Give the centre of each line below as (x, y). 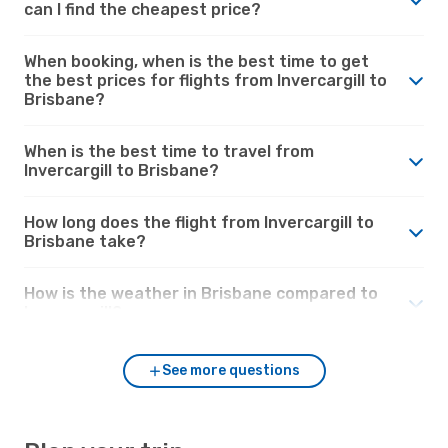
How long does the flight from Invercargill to (199, 222)
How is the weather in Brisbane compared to (201, 293)
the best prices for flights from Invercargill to (205, 80)
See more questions (231, 370)
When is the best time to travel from (169, 151)
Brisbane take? (85, 241)
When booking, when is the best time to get (196, 61)
